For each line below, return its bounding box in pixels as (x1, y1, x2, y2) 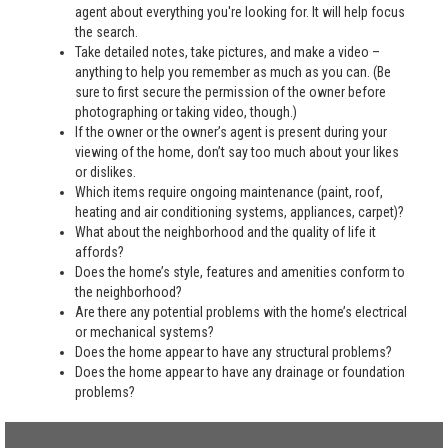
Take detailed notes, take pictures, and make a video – (75, 44, 380, 60)
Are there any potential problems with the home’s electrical (75, 304, 407, 320)
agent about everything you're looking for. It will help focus (75, 4, 405, 20)
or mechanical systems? (75, 324, 214, 340)
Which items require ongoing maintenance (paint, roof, (75, 184, 383, 200)
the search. (75, 24, 138, 40)
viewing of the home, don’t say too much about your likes (75, 144, 399, 160)
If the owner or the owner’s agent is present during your (75, 124, 387, 140)
